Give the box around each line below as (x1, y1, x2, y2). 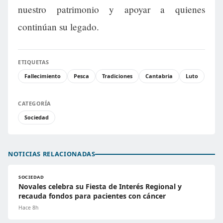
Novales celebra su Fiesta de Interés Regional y (18, 182, 182, 192)
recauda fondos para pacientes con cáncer (18, 191, 166, 201)
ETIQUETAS (18, 58, 49, 66)
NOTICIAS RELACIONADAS (8, 149, 96, 159)
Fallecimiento (24, 72, 61, 80)
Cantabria (145, 72, 173, 80)
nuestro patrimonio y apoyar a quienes (18, 3, 205, 16)
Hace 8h (18, 204, 38, 212)
